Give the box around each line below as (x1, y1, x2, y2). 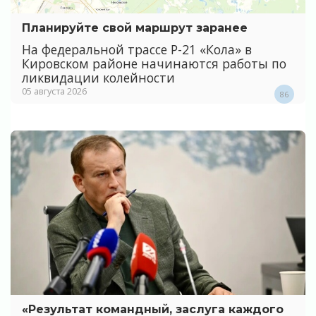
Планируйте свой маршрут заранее (22, 20, 248, 35)
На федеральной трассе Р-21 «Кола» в (22, 40, 252, 58)
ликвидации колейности (22, 68, 175, 86)
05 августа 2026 (22, 84, 87, 97)
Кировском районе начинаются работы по (22, 54, 286, 72)
